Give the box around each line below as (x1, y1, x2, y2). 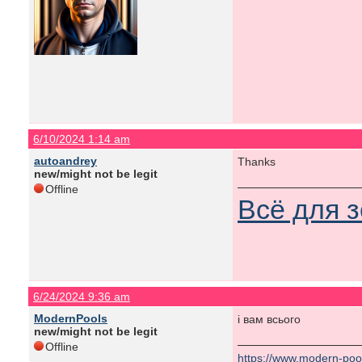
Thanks (238, 155, 276, 168)
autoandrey (34, 154, 97, 167)
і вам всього (238, 313, 301, 326)
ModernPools (34, 312, 107, 325)
